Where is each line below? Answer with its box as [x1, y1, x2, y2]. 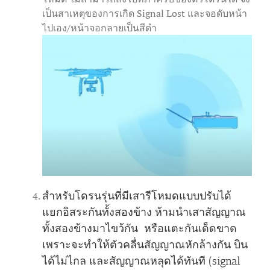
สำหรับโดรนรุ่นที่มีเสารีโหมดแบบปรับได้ [42, 189, 231, 202]
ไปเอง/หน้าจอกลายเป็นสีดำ [42, 20, 157, 34]
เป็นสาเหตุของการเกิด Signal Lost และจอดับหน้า [42, 6, 247, 20]
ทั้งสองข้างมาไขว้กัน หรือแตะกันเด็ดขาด [42, 221, 237, 235]
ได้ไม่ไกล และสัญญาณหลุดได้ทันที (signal [42, 254, 240, 268]
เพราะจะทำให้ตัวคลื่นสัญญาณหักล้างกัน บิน [42, 237, 248, 251]
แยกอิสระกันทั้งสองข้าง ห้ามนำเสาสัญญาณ [42, 205, 246, 219]
